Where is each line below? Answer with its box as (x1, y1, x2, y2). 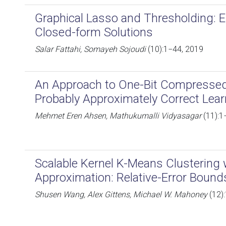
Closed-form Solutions (35, 25, 153, 39)
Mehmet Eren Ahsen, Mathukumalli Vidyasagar (35, 111, 201, 121)
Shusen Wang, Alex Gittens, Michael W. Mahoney (35, 190, 207, 199)
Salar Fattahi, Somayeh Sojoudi (35, 44, 146, 54)
